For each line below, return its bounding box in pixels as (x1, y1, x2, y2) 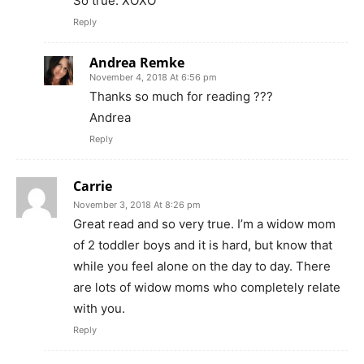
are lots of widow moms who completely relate (73, 279, 340, 296)
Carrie (73, 177, 112, 196)
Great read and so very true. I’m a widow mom (73, 216, 336, 232)
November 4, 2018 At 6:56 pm (89, 71, 217, 84)
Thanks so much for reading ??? (89, 89, 273, 105)
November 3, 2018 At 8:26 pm (73, 199, 201, 211)
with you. (73, 301, 125, 317)
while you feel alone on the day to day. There (73, 258, 331, 275)
